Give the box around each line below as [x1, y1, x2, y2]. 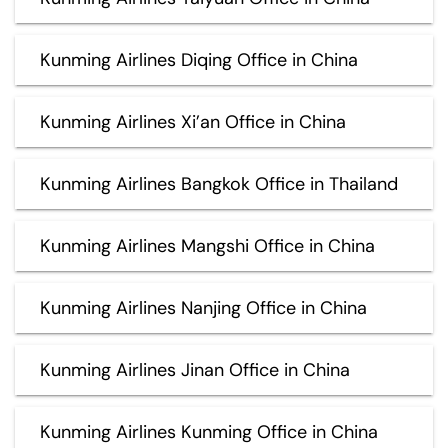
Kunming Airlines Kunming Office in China [40, 419, 378, 444]
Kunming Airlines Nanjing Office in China [40, 295, 367, 320]
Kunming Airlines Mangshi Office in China [40, 233, 375, 258]
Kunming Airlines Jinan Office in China [40, 357, 350, 382]
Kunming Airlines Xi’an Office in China [40, 109, 346, 134]
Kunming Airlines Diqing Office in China [40, 47, 358, 72]
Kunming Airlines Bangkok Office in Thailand [40, 171, 398, 196]
